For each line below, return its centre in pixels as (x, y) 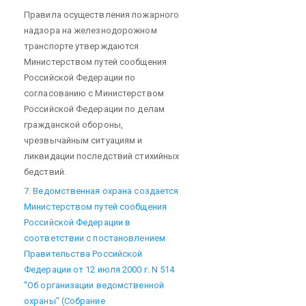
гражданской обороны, (73, 124)
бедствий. (45, 171)
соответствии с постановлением (95, 238)
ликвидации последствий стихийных (102, 156)
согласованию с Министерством (94, 93)
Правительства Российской (83, 253)
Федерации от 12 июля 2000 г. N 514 (99, 269)
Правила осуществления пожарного (102, 14)
